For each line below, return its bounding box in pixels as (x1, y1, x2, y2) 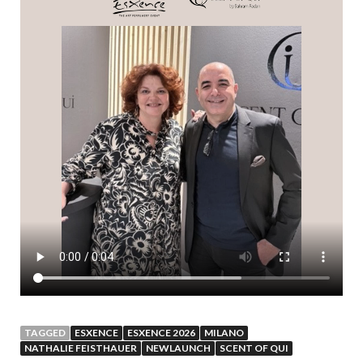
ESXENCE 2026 (127, 327, 195, 340)
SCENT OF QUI (220, 342, 288, 355)
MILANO (204, 327, 244, 340)
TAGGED (24, 327, 66, 340)
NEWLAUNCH (146, 342, 211, 355)
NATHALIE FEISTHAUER (24, 342, 137, 355)
